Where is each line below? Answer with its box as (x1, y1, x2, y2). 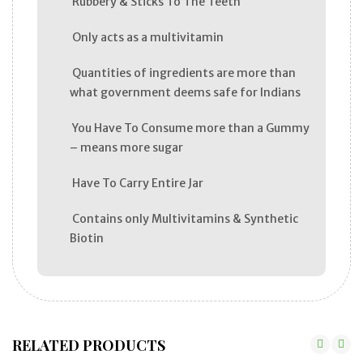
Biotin (70, 230, 104, 246)
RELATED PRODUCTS (12, 335, 165, 355)
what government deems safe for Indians (70, 84, 301, 100)
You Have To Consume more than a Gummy (70, 120, 310, 135)
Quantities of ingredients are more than (70, 65, 296, 80)
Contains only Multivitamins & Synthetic (70, 211, 298, 226)
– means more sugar (70, 139, 183, 155)
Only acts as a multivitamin (70, 29, 224, 45)
